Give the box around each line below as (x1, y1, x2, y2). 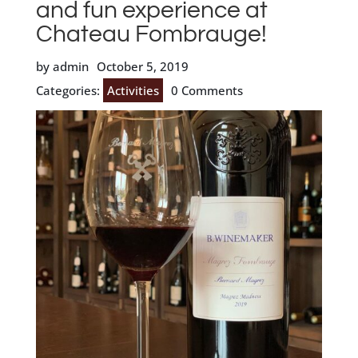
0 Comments (170, 82, 243, 98)
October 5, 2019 (96, 58, 189, 74)
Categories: (35, 82, 103, 98)
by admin (35, 58, 89, 74)
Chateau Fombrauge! (35, 21, 267, 46)
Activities (106, 82, 159, 98)
